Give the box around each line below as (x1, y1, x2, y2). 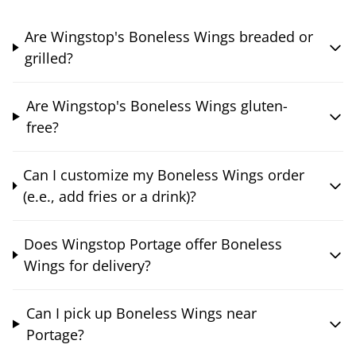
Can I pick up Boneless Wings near (25, 303, 257, 323)
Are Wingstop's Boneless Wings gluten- (25, 95, 288, 115)
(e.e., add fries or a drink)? (23, 186, 197, 206)
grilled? (25, 48, 74, 68)
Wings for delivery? (24, 255, 152, 275)
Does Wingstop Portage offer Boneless (24, 234, 283, 253)
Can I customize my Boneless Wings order (23, 164, 305, 184)
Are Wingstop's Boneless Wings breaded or (25, 26, 314, 46)
